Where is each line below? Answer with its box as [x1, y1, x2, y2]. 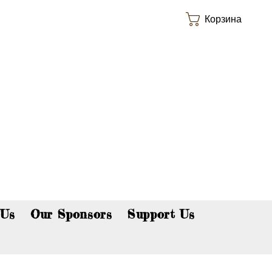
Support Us [127, 206, 195, 222]
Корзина [205, 12, 242, 27]
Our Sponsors [30, 206, 112, 222]
